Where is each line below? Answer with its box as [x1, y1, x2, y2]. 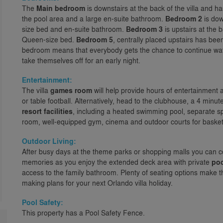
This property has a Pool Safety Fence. [22, 208, 145, 218]
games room [50, 85, 92, 96]
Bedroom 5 [76, 34, 113, 45]
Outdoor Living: [22, 136, 76, 146]
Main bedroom [36, 3, 85, 13]
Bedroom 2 [165, 13, 202, 24]
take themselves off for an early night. [22, 55, 140, 65]
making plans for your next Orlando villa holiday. [22, 178, 173, 188]
